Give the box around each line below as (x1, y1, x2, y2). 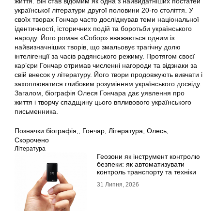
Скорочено (15, 136, 49, 144)
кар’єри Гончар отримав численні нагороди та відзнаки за (15, 62, 197, 70)
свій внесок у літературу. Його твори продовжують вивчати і (15, 71, 202, 79)
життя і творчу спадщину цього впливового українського (15, 98, 191, 107)
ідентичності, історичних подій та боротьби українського (15, 25, 192, 33)
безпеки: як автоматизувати (97, 160, 185, 169)
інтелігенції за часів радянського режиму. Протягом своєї (15, 52, 195, 61)
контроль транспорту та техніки (97, 168, 196, 176)
